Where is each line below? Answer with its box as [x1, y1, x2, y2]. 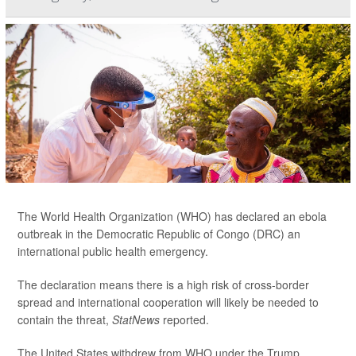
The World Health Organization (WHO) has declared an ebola [17, 208, 327, 224]
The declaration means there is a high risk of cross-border [17, 277, 309, 292]
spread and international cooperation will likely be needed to [17, 294, 319, 310]
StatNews [112, 311, 163, 327]
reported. [163, 311, 209, 327]
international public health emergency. [17, 243, 208, 259]
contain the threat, [17, 311, 112, 327]
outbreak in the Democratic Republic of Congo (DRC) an [17, 226, 300, 242]
